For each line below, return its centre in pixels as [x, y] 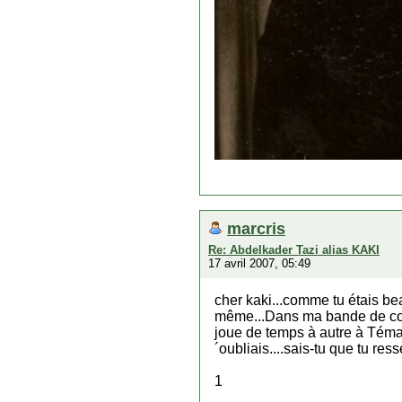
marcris [256, 228]
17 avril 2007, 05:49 [259, 263]
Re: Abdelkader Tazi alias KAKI [294, 250]
